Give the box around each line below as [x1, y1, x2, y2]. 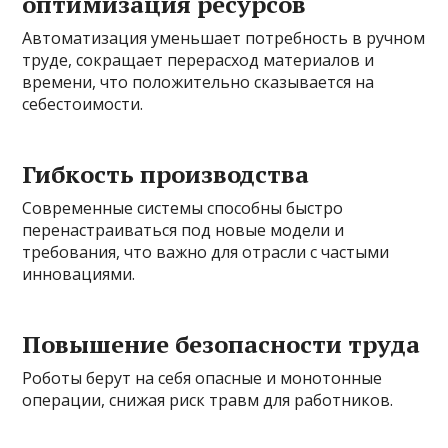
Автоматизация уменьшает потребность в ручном [22, 26, 426, 49]
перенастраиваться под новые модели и [22, 218, 345, 241]
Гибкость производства [22, 157, 310, 190]
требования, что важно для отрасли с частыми [22, 240, 390, 263]
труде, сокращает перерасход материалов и [22, 48, 375, 71]
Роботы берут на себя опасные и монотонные [22, 366, 383, 389]
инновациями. [22, 262, 136, 285]
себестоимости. [22, 92, 144, 115]
